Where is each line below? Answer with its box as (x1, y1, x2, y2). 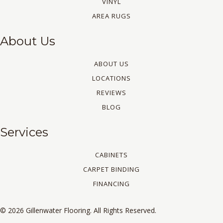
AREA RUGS (92, 11, 131, 20)
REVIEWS (97, 88, 126, 97)
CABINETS (95, 150, 128, 159)
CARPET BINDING (83, 164, 140, 174)
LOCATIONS (92, 73, 131, 83)
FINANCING (93, 179, 130, 188)
